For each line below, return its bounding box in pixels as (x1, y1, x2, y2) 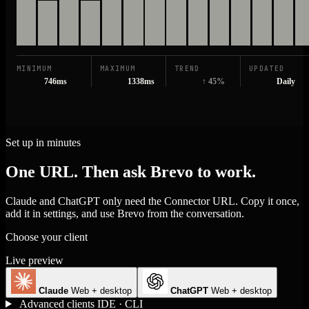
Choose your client (6, 230, 88, 243)
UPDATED (249, 64, 285, 74)
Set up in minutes (6, 137, 81, 149)
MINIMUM (17, 64, 52, 74)
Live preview (6, 254, 63, 266)
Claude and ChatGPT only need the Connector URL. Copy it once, (6, 195, 299, 207)
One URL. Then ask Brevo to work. (6, 162, 256, 181)
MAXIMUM (100, 64, 136, 74)
